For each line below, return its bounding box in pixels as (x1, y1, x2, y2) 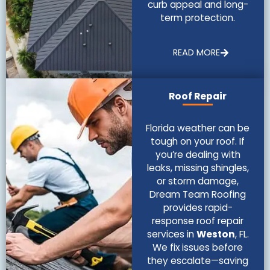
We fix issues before (152, 240, 243, 254)
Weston (196, 227, 235, 240)
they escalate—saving (147, 254, 249, 267)
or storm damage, (157, 174, 239, 187)
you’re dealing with (155, 148, 240, 161)
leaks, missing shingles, (146, 161, 249, 174)
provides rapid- (163, 201, 233, 214)
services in (146, 227, 196, 240)
